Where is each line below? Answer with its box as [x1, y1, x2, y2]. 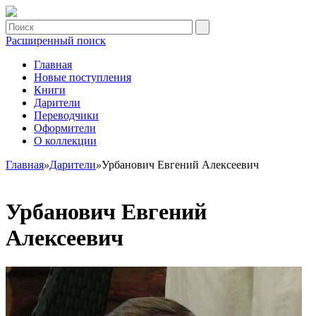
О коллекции [34, 135, 97, 147]
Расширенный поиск [6, 35, 106, 47]
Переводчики [34, 109, 99, 121]
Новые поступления [34, 71, 131, 83]
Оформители [34, 122, 96, 134]
